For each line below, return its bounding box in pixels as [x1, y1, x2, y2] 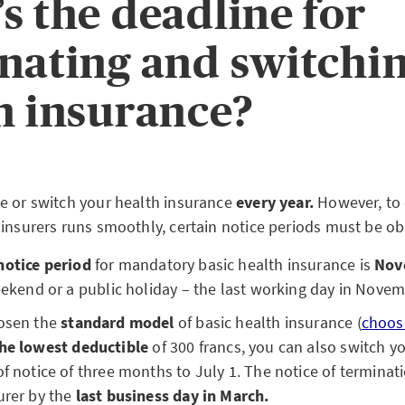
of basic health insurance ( [174, 312, 362, 333]
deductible [71, 336, 149, 357]
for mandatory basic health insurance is [90, 254, 375, 275]
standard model [61, 312, 174, 333]
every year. [236, 192, 314, 212]
